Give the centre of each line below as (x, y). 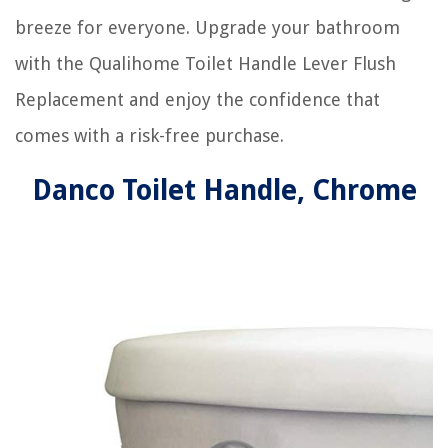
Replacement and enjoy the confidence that (197, 99)
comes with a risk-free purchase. (149, 135)
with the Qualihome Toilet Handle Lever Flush (205, 63)
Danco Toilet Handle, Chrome (224, 190)
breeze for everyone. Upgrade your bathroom (207, 27)
